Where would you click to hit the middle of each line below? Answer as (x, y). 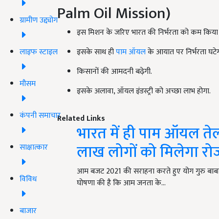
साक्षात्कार (34, 147)
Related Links (81, 119)
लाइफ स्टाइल (39, 52)
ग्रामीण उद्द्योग (39, 20)
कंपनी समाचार (40, 115)
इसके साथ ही (96, 52)
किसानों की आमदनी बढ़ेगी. (114, 72)
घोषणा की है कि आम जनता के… (121, 183)
